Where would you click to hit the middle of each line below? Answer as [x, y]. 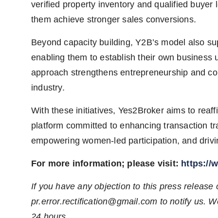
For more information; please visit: [106, 164]
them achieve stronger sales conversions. [114, 20]
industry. [48, 88]
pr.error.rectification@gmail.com [94, 202]
